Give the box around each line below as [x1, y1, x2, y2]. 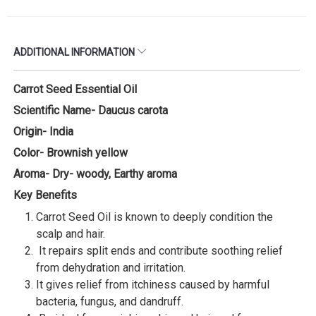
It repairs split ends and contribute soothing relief [36, 243, 283, 257]
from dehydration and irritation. [36, 260, 186, 274]
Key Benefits [13, 188, 77, 202]
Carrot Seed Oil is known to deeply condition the [36, 209, 273, 224]
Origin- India [13, 124, 73, 138]
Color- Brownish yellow [13, 145, 128, 159]
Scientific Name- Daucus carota [13, 103, 168, 117]
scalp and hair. [36, 226, 105, 241]
